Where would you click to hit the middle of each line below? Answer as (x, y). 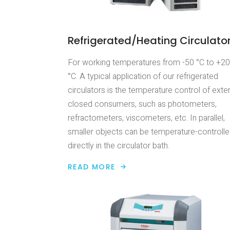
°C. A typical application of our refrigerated (143, 77)
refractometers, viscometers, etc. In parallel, (146, 118)
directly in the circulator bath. (119, 146)
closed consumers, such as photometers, (142, 104)
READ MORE (92, 167)
